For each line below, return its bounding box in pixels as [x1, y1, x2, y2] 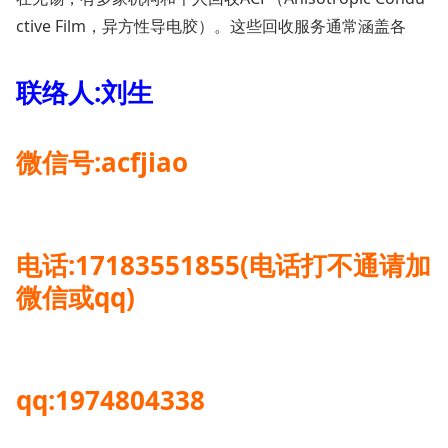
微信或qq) [16, 279, 135, 315]
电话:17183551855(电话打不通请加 [16, 247, 431, 283]
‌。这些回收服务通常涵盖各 [214, 15, 406, 37]
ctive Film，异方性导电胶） [16, 15, 214, 37]
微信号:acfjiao [16, 144, 188, 180]
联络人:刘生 [16, 74, 153, 110]
